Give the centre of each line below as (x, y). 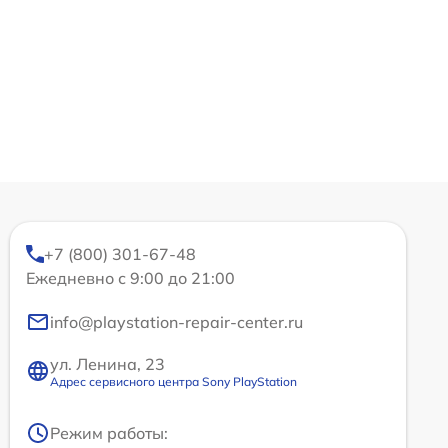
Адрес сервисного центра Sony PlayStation (173, 381)
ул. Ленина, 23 (107, 363)
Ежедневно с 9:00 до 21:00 (130, 277)
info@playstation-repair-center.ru (176, 321)
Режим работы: (109, 432)
